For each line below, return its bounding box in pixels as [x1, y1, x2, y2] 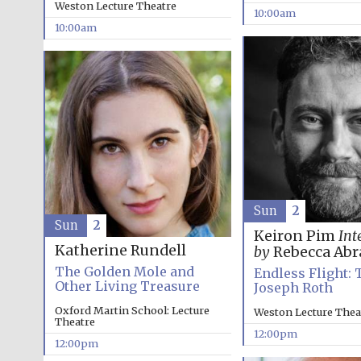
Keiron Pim [253, 227, 338, 246]
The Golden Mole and [54, 263, 194, 280]
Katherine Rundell [54, 242, 186, 260]
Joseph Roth [253, 280, 333, 297]
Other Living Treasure [54, 278, 200, 295]
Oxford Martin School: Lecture [54, 304, 210, 317]
